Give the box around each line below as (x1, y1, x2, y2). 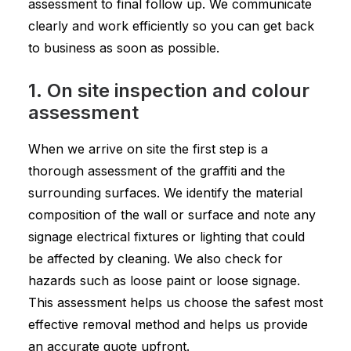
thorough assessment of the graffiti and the (28, 163, 285, 179)
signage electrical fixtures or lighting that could (28, 229, 305, 244)
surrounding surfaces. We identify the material (28, 185, 302, 201)
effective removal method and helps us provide (28, 317, 308, 332)
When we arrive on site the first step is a (28, 141, 268, 157)
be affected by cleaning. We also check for (28, 251, 283, 266)
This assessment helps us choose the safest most (28, 295, 323, 310)
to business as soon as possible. (28, 40, 219, 56)
